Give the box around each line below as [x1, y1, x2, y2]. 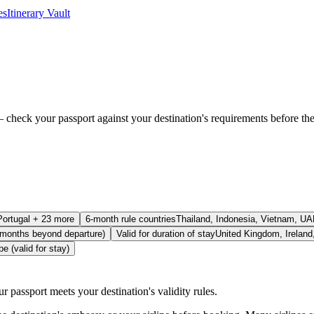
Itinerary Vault [7, 7, 70, 20]
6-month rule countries [86, 214, 176, 225]
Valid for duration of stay [116, 228, 215, 240]
